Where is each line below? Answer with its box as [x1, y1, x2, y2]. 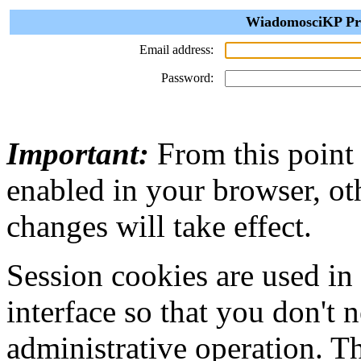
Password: [161, 71, 214, 85]
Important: [6, 136, 149, 171]
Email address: [139, 43, 214, 56]
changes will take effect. [6, 209, 312, 243]
